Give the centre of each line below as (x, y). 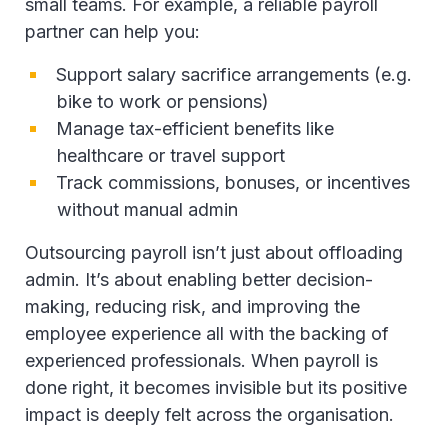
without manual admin (150, 209)
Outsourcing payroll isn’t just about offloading (214, 252)
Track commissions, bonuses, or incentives (233, 182)
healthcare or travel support (171, 155)
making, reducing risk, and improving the (192, 306)
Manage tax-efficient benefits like (195, 128)
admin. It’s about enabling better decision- (199, 279)
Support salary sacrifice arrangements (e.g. (234, 74)
